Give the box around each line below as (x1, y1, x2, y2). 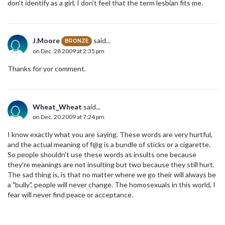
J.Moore (33, 36, 60, 45)
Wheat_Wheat (33, 102, 82, 111)
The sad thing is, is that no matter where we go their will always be (8, 170, 216, 179)
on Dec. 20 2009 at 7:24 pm (33, 113, 104, 121)
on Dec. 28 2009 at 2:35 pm (33, 47, 104, 55)
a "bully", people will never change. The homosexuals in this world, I (8, 180, 215, 189)
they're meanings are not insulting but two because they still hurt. (8, 160, 214, 169)
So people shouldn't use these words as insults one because (8, 150, 196, 159)
